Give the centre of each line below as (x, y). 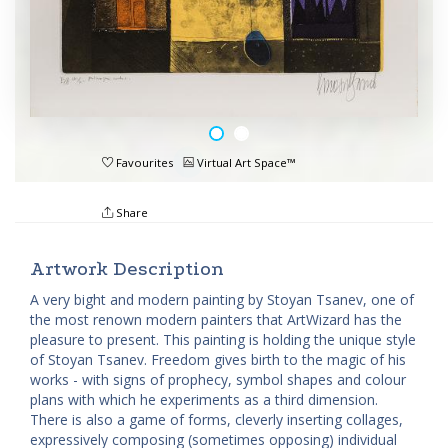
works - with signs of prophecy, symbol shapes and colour (218, 380)
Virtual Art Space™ (244, 163)
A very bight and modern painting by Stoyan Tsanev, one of (222, 300)
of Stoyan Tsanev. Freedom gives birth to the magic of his (218, 360)
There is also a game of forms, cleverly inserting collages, (216, 420)
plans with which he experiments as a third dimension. (204, 400)
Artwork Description (127, 269)
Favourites (142, 163)
